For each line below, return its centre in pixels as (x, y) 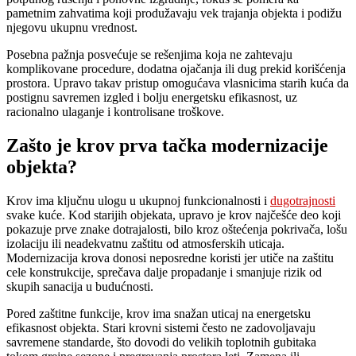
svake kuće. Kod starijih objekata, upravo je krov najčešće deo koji (174, 215)
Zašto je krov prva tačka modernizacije (167, 145)
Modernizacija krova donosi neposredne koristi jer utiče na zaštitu (170, 257)
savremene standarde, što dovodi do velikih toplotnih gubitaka (161, 342)
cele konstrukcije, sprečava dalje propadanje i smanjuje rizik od (164, 272)
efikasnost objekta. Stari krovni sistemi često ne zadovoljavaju (161, 327)
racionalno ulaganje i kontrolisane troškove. (115, 111)
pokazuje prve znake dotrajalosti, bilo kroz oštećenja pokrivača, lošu (177, 229)
